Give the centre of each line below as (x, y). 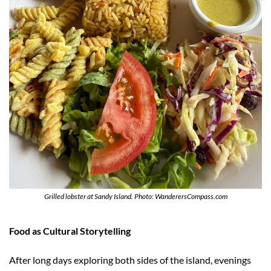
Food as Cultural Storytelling (70, 231)
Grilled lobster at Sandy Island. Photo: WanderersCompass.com (135, 197)
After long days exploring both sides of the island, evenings (130, 260)
